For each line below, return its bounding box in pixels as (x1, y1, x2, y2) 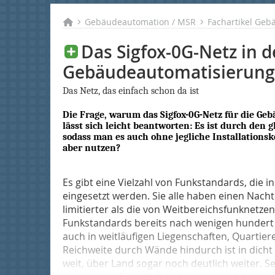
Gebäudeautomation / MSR (85, 16, 196, 28)
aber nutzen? (63, 142, 120, 153)
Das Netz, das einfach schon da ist (63, 85, 199, 96)
